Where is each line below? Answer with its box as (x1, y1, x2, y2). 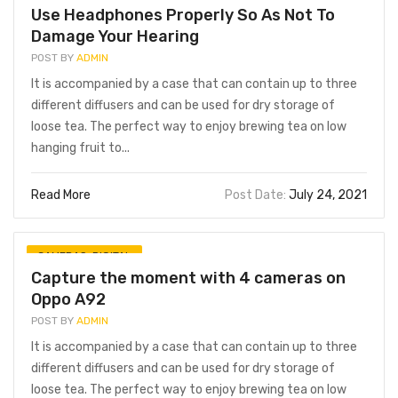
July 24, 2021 (286, 187, 367, 203)
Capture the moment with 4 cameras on (31, 268, 346, 288)
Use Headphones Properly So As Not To (31, 5, 335, 25)
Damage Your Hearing (31, 27, 199, 46)
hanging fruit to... (31, 140, 130, 155)
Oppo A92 (31, 290, 106, 309)
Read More (31, 187, 93, 203)
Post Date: (225, 187, 286, 203)
